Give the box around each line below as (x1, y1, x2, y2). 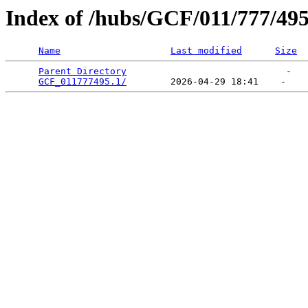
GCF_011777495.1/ (38, 76, 126, 87)
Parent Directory (38, 66, 126, 77)
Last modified (170, 45, 242, 56)
